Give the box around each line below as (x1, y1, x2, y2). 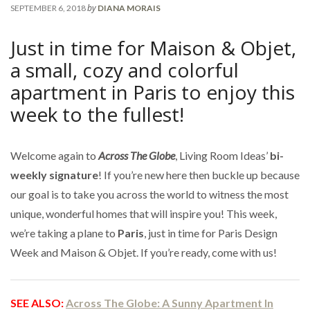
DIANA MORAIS (98, 2, 161, 13)
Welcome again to (10, 148, 98, 162)
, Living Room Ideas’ (175, 148, 270, 162)
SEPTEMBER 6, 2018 (10, 2, 86, 13)
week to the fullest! (10, 100, 184, 127)
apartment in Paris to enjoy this (10, 78, 295, 105)
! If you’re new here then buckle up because (98, 167, 300, 181)
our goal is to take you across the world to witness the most (10, 187, 289, 201)
